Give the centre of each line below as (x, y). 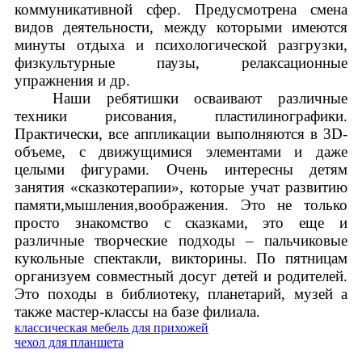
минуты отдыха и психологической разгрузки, (181, 45)
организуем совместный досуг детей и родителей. (181, 276)
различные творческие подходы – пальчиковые (181, 240)
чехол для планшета (69, 342)
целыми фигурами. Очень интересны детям (181, 169)
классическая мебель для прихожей (111, 328)
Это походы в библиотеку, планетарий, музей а (181, 294)
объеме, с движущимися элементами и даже (181, 152)
